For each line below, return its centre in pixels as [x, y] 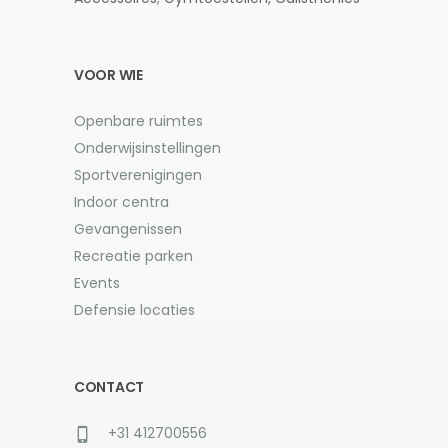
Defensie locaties [134, 309]
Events [97, 282]
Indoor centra [121, 201]
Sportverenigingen [138, 174]
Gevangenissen [128, 228]
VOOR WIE [108, 74]
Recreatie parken [133, 255]
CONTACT [109, 386]
